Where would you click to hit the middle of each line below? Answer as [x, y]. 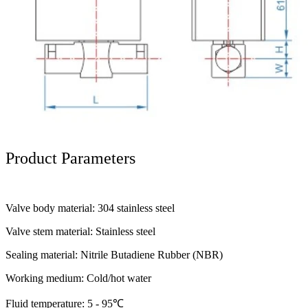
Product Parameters [70, 158]
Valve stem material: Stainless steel [80, 231]
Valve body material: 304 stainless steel [90, 208]
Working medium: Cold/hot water [78, 278]
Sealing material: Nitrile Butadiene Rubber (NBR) [114, 254]
